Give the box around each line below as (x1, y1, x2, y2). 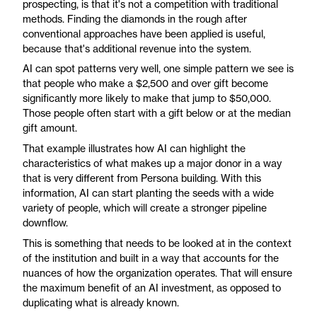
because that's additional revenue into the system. (23, 42, 251, 54)
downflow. (23, 217, 68, 229)
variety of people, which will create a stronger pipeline (23, 202, 267, 214)
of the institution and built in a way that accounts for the (23, 252, 279, 265)
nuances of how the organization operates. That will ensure (23, 267, 292, 279)
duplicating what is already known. (23, 296, 179, 309)
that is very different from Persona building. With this (23, 172, 261, 185)
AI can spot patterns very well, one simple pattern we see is (23, 62, 294, 75)
